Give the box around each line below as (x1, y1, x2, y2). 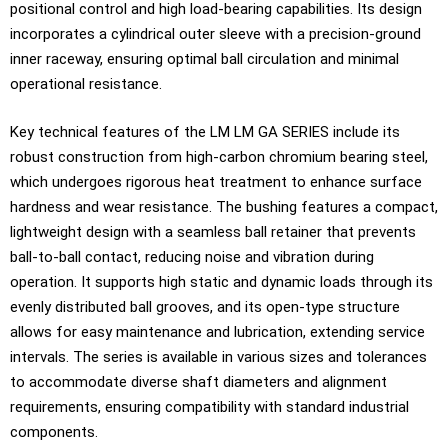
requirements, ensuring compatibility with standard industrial (10, 397, 409, 416)
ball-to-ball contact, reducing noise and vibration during (10, 247, 374, 266)
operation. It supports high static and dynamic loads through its (10, 272, 433, 291)
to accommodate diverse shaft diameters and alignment (10, 372, 387, 391)
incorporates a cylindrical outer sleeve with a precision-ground (10, 25, 421, 43)
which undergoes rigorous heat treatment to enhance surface (10, 172, 422, 191)
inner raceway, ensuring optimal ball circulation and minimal (10, 50, 399, 68)
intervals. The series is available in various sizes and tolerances (10, 347, 427, 366)
